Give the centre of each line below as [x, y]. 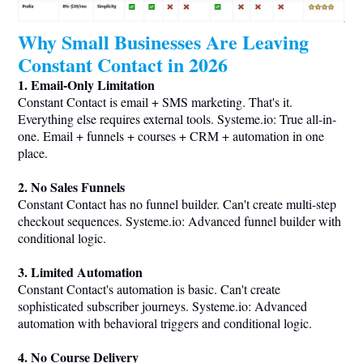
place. [33, 153]
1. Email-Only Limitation [86, 85]
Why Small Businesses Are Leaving [163, 42]
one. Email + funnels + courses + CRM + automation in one [171, 136]
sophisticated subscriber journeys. [105, 306]
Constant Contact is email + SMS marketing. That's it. [155, 102]
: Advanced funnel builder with [261, 221]
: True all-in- [305, 119]
